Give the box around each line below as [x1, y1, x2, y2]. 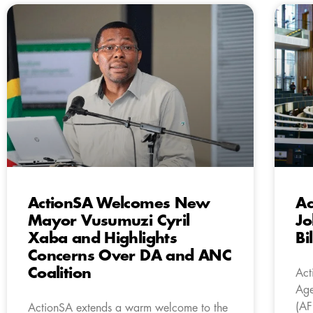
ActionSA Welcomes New [28, 196, 210, 211]
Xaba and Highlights [28, 231, 177, 246]
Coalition [28, 265, 92, 281]
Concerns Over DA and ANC [28, 248, 231, 263]
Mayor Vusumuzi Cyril [28, 213, 190, 228]
